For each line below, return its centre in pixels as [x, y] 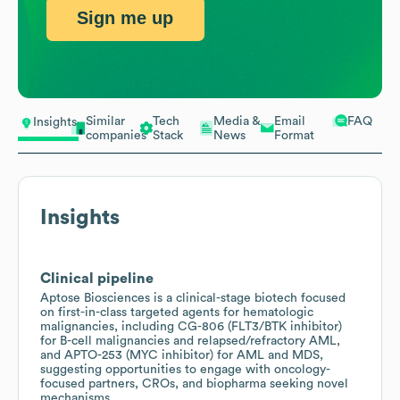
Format [294, 135]
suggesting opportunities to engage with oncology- [185, 369]
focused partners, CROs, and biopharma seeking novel [194, 383]
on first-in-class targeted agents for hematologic [177, 312]
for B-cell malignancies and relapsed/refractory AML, [190, 341]
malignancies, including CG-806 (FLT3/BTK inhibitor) [191, 326]
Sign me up [125, 18]
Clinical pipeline [97, 278]
